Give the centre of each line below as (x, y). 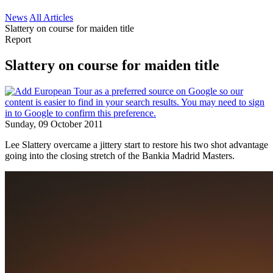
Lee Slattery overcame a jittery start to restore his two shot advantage (136, 144)
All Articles (51, 17)
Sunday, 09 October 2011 (54, 124)
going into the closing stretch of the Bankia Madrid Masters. (120, 155)
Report (18, 39)
